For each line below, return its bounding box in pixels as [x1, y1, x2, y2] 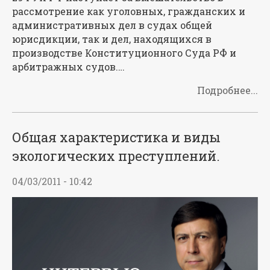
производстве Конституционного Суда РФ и [12, 46, 236, 60]
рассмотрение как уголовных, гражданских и [12, 5, 245, 18]
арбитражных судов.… [12, 60, 125, 74]
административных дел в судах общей [12, 19, 212, 32]
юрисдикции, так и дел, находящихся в [12, 33, 212, 46]
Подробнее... [197, 84, 258, 97]
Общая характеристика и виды [12, 128, 221, 146]
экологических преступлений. [12, 147, 220, 165]
